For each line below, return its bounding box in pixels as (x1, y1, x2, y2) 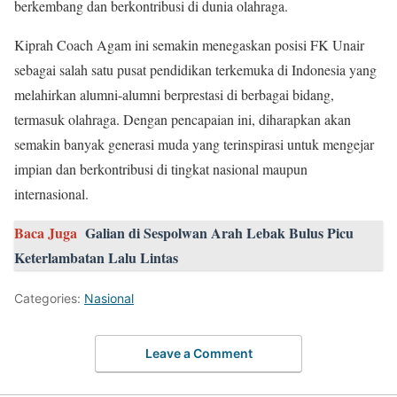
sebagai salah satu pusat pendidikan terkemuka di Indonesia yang (14, 59, 377, 79)
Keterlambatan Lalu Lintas (14, 246, 178, 268)
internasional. (14, 183, 89, 203)
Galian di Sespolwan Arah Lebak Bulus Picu (85, 222, 354, 243)
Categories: (14, 290, 84, 306)
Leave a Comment (144, 346, 253, 362)
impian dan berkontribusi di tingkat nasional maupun (14, 159, 307, 178)
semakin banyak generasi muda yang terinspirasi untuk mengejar (14, 134, 374, 153)
